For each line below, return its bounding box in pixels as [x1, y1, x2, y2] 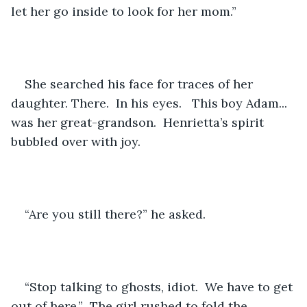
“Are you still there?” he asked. [25, 206, 206, 222]
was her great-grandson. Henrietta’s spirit [11, 114, 267, 130]
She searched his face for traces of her [25, 75, 256, 92]
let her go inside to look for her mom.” [11, 3, 236, 19]
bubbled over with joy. [11, 133, 140, 149]
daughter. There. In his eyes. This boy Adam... [11, 95, 291, 111]
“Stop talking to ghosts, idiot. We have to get [25, 278, 296, 295]
